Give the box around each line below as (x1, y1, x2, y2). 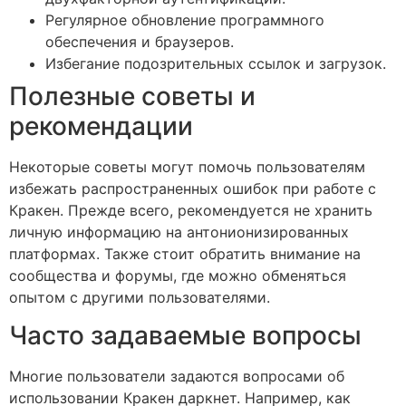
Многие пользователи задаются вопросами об (9, 366, 344, 385)
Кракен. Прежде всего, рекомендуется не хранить (9, 200, 372, 219)
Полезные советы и (9, 80, 256, 111)
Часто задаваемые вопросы (9, 319, 362, 351)
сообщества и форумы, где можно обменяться (9, 266, 346, 285)
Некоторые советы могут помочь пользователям (9, 157, 365, 176)
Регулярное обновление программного (45, 10, 324, 29)
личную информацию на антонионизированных (9, 222, 349, 241)
